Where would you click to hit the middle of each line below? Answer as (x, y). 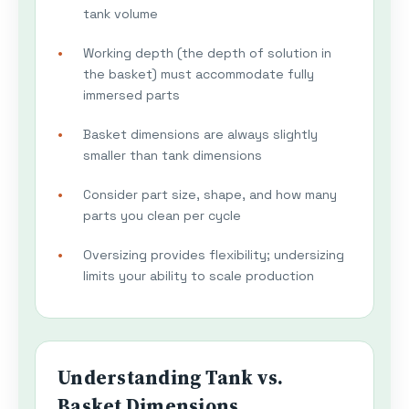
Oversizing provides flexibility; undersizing (214, 255)
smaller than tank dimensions (173, 156)
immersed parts (131, 95)
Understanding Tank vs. (171, 378)
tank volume (121, 14)
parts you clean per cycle (162, 216)
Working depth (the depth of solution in (207, 53)
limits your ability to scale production (199, 276)
